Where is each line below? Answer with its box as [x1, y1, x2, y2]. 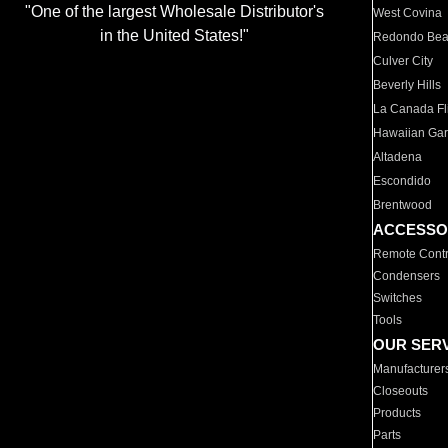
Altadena [373, 150, 423, 164]
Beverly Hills [373, 78, 442, 92]
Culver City [373, 54, 434, 68]
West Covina [373, 6, 443, 20]
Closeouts [373, 384, 429, 398]
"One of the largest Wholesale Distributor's [24, 3, 324, 21]
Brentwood [373, 198, 433, 212]
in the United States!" [99, 27, 249, 45]
